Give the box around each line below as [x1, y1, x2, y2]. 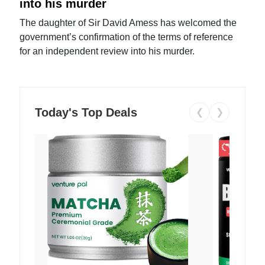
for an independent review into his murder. [20, 46, 195, 56]
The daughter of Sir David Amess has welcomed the [20, 17, 237, 28]
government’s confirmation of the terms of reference [20, 31, 234, 42]
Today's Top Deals [35, 105, 138, 119]
